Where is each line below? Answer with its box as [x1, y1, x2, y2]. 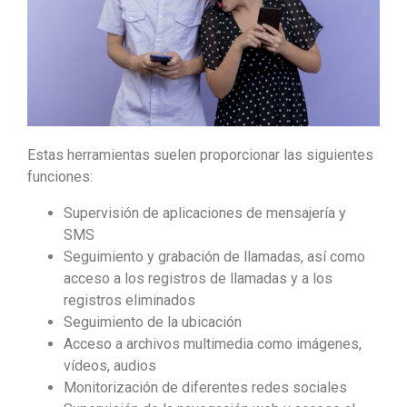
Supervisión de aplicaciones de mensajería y [64, 204, 346, 223]
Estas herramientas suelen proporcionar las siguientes [27, 146, 373, 164]
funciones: [27, 168, 93, 186]
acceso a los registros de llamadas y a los [64, 270, 333, 288]
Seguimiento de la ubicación [64, 313, 242, 332]
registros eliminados [64, 292, 195, 310]
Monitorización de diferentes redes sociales [64, 379, 347, 397]
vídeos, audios [64, 357, 156, 375]
